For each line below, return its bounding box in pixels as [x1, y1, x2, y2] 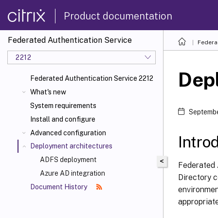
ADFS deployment [40, 156, 96, 163]
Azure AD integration [40, 169, 105, 177]
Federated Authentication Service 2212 [30, 74, 153, 82]
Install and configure [30, 115, 95, 123]
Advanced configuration [30, 129, 106, 137]
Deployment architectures [30, 142, 112, 150]
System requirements [30, 102, 96, 109]
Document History [30, 183, 89, 191]
